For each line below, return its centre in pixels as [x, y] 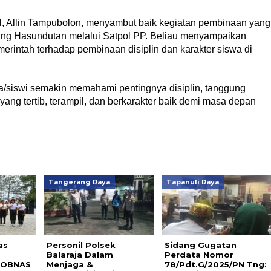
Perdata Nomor [199, 255]
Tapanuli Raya [192, 182]
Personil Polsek [81, 245]
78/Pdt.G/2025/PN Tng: [215, 264]
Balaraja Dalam [80, 255]
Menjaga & [69, 264]
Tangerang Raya [79, 182]
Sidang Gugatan [200, 245]
